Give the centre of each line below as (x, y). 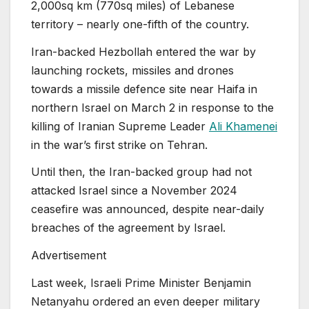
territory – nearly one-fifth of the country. (140, 24)
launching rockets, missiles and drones (132, 70)
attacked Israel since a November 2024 (134, 191)
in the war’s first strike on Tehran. (119, 144)
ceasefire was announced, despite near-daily (148, 209)
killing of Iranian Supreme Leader (120, 126)
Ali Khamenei (243, 126)
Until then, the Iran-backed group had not (141, 172)
